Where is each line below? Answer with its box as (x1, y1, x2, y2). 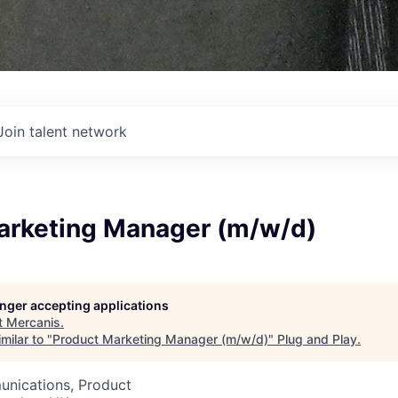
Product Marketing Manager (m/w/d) (52, 331, 268, 346)
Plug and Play (277, 331, 357, 346)
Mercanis (6, 314, 60, 330)
